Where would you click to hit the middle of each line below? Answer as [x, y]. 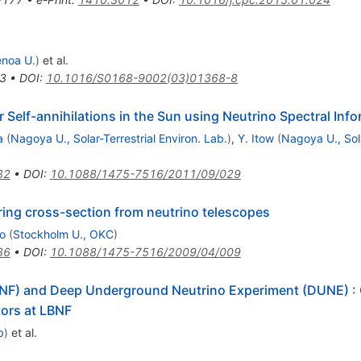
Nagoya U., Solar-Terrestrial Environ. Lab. [118, 138]
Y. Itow [255, 138]
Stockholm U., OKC [63, 234]
